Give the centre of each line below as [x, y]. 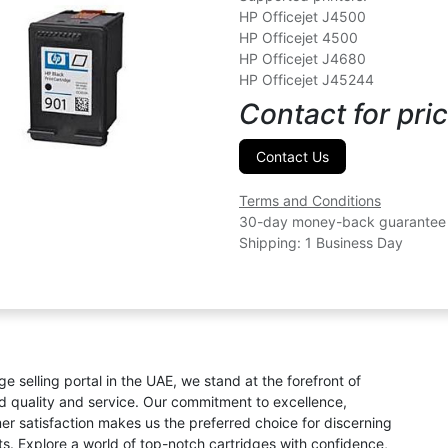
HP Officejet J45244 [306, 79]
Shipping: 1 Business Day [321, 242]
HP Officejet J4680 [302, 58]
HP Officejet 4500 [298, 37]
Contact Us [292, 156]
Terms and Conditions [310, 200]
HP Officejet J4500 [302, 16]
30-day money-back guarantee [342, 221]
